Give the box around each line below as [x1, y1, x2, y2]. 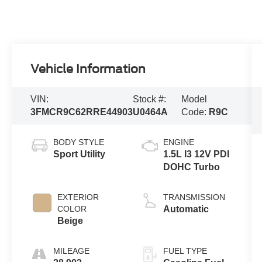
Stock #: [133, 94, 167, 104]
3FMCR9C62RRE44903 [30, 107, 133, 117]
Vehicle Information [30, 62, 146, 77]
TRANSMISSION [163, 192, 225, 202]
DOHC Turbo [163, 161, 220, 172]
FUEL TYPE [163, 246, 207, 256]
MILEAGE [53, 246, 90, 256]
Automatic [163, 204, 209, 214]
